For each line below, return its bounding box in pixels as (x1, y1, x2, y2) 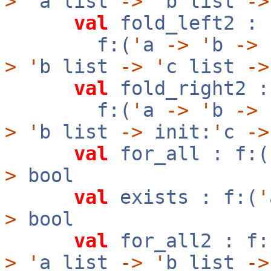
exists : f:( (108, 186, 258, 208)
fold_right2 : (108, 77, 269, 99)
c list (166, 56, 246, 77)
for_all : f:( (108, 143, 269, 165)
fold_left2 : (108, 12, 258, 34)
